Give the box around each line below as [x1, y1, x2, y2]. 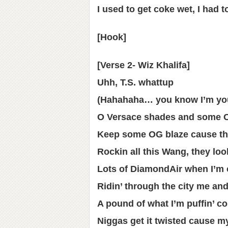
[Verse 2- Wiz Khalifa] [97, 60, 190, 70]
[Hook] [97, 32, 126, 42]
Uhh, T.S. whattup [97, 77, 174, 88]
